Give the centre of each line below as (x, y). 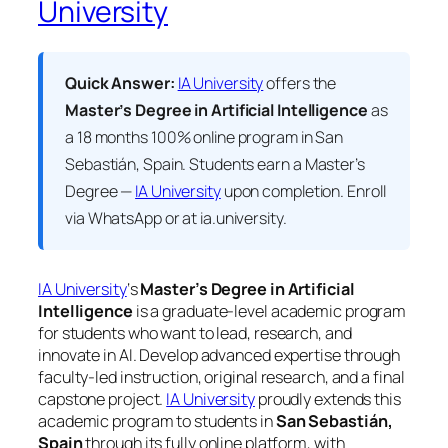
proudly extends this (327, 399)
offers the (300, 83)
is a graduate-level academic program (269, 311)
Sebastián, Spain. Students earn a (185, 164)
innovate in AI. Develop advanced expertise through (219, 355)
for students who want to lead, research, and (195, 333)
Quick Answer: (120, 83)
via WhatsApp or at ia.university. (176, 218)
